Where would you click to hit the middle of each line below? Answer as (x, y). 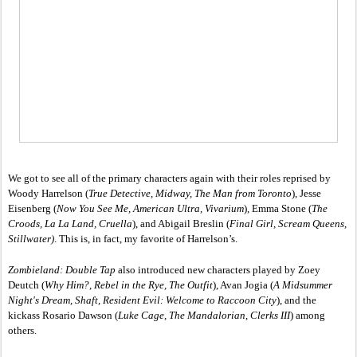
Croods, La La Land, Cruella (70, 224)
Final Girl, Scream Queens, (288, 224)
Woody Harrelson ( (48, 194)
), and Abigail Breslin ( (181, 224)
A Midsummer (303, 285)
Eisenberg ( (32, 209)
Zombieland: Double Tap (62, 270)
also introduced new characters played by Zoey (218, 270)
